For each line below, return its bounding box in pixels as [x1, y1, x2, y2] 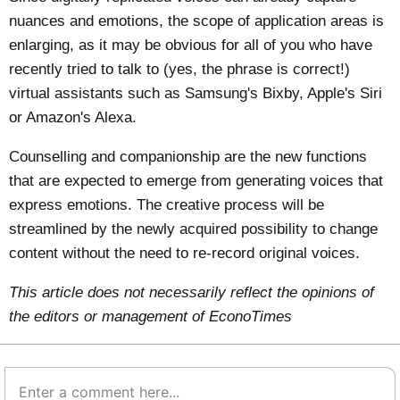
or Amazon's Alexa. [9, 109, 137, 127]
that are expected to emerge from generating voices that [9, 171, 384, 189]
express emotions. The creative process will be [9, 196, 325, 213]
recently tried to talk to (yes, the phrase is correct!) [9, 61, 351, 79]
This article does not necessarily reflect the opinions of [9, 283, 375, 301]
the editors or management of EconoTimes [9, 307, 293, 325]
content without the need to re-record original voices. [9, 244, 361, 262]
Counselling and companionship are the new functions [9, 147, 368, 165]
